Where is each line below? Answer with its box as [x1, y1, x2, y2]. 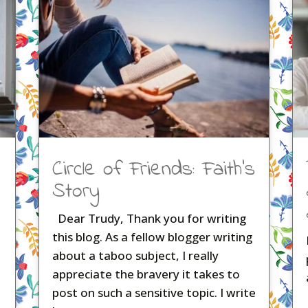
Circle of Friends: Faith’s [52, 155, 255, 186]
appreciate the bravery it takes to [52, 266, 240, 283]
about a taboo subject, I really [52, 247, 219, 264]
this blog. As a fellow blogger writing [52, 229, 252, 245]
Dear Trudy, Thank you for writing [52, 210, 246, 227]
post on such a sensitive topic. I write [52, 285, 256, 301]
